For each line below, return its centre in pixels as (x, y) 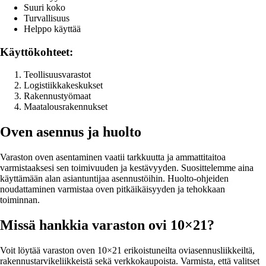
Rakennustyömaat (57, 96)
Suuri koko (45, 8)
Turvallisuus (47, 18)
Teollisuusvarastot (57, 75)
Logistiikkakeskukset (63, 85)
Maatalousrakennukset (66, 107)
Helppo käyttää (52, 29)
